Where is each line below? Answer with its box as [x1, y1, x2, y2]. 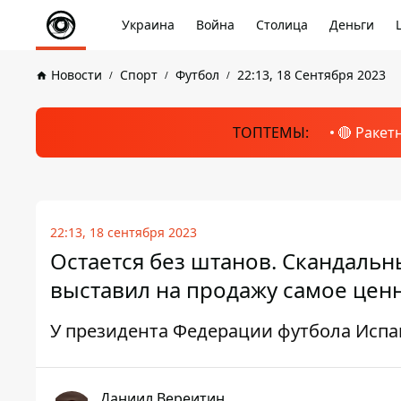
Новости [51, 66, 102, 83]
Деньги [329, 16, 374, 33]
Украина [122, 16, 175, 33]
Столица [256, 16, 308, 33]
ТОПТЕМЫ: [232, 123, 309, 142]
